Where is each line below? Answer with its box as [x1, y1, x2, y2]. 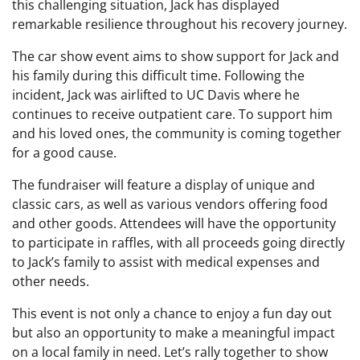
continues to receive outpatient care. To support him [12, 105, 333, 123]
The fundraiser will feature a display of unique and [12, 176, 315, 194]
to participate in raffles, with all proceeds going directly [12, 234, 345, 252]
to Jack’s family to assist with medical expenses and [12, 253, 320, 271]
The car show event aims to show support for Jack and [12, 47, 339, 65]
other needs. [12, 272, 89, 290]
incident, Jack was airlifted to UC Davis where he [12, 86, 300, 104]
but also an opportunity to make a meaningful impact [12, 324, 335, 342]
